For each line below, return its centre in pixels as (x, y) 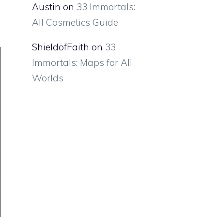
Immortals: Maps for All (82, 63)
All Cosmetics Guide (75, 23)
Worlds (48, 78)
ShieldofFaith (61, 47)
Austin (46, 7)
